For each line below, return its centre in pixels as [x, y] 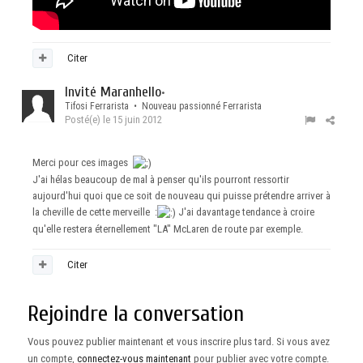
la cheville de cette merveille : [95, 212]
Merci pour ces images [83, 163]
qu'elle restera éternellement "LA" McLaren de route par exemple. [168, 228]
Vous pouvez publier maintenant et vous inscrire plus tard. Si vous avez [179, 342]
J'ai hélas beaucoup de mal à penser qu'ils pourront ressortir [161, 179]
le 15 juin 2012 [132, 120]
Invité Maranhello [113, 92]
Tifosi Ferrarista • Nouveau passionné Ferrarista [163, 107]
